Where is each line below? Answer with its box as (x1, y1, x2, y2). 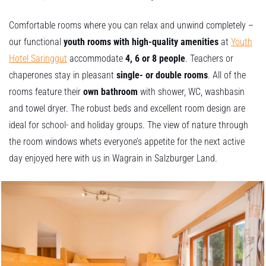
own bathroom (83, 85, 138, 97)
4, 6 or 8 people (125, 52, 185, 64)
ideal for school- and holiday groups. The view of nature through (9, 119, 248, 131)
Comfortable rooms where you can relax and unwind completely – (9, 19, 254, 31)
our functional (9, 36, 64, 47)
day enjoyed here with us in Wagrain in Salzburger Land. (9, 152, 217, 164)
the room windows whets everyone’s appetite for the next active (9, 135, 245, 147)
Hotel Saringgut (9, 52, 67, 64)
